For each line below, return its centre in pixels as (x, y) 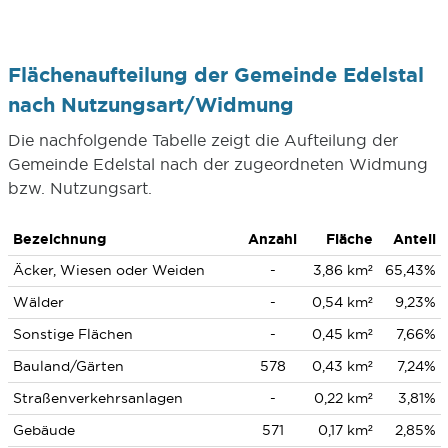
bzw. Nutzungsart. (79, 188)
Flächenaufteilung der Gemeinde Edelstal (215, 74)
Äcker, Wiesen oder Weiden (108, 270)
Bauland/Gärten (68, 366)
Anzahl (272, 239)
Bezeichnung (59, 239)
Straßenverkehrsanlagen (97, 398)
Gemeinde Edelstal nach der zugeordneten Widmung (217, 164)
